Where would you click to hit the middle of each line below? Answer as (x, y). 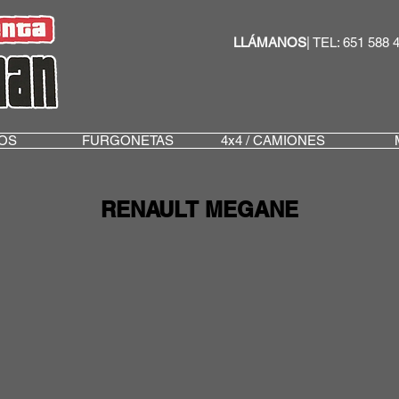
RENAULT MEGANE (199, 209)
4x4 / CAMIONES (273, 140)
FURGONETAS (127, 140)
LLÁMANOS (270, 42)
